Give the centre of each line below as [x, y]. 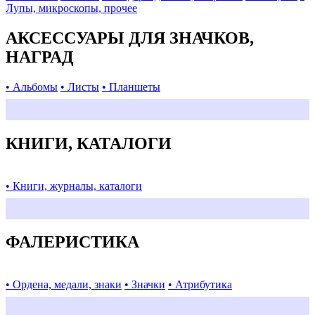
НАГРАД [40, 57]
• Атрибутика [200, 285]
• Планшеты [131, 86]
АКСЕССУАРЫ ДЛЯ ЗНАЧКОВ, [130, 38]
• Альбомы [32, 86]
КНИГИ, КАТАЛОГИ [89, 143]
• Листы [80, 86]
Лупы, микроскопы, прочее [71, 8]
